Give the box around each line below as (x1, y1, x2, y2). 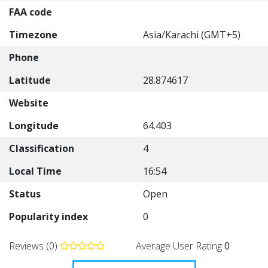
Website (9, 96, 48, 109)
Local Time (9, 165, 62, 178)
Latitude (9, 74, 51, 87)
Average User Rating (136, 239, 224, 252)
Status (9, 187, 41, 200)
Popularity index (9, 210, 88, 223)
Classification (9, 142, 74, 155)
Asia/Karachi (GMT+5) (143, 28, 240, 41)
